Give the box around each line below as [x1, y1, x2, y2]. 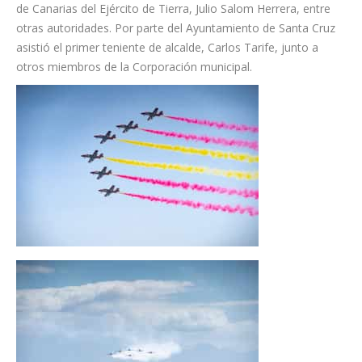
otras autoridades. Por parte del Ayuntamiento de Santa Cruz [16, 20, 335, 36]
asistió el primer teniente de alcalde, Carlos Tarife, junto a [16, 40, 318, 56]
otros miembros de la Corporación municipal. [16, 59, 252, 75]
